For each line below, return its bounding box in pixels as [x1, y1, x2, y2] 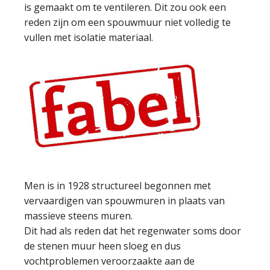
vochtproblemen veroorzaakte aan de [24, 254, 195, 268]
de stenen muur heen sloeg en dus [24, 239, 181, 253]
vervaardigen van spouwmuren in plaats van [24, 194, 225, 207]
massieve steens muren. [24, 209, 133, 222]
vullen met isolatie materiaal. [24, 31, 153, 44]
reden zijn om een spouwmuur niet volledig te [24, 16, 231, 29]
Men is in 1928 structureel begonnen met [24, 179, 211, 192]
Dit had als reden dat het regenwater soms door [24, 224, 241, 237]
